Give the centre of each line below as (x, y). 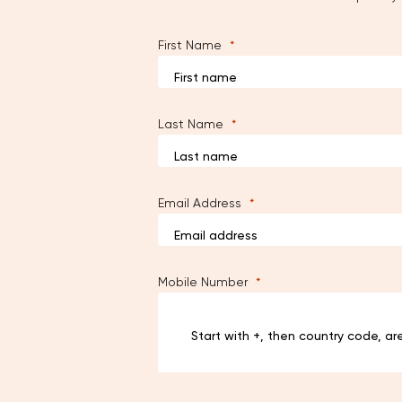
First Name (190, 45)
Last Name (191, 124)
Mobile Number (203, 282)
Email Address (200, 203)
